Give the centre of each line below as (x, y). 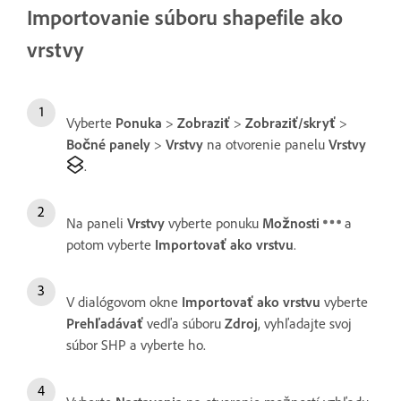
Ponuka (139, 123)
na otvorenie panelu (266, 144)
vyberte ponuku (213, 223)
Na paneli (97, 223)
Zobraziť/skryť (290, 123)
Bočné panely (108, 144)
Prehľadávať (105, 323)
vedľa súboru (184, 323)
